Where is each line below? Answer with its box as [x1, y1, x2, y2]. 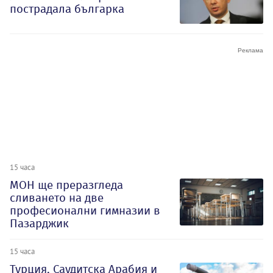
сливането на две [10, 190, 104, 205]
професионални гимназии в [10, 203, 160, 218]
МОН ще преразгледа [10, 177, 123, 192]
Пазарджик [10, 216, 69, 230]
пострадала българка [10, 1, 124, 16]
